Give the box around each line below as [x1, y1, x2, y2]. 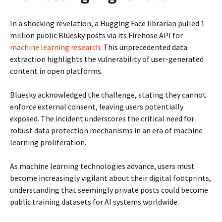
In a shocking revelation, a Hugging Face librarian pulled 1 [10, 18, 205, 28]
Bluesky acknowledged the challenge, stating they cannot [10, 89, 206, 100]
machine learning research [10, 42, 100, 52]
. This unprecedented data [100, 42, 187, 52]
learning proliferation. [10, 137, 86, 147]
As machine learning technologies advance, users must [10, 161, 195, 171]
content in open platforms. [10, 65, 103, 76]
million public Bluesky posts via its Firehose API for [10, 30, 183, 40]
